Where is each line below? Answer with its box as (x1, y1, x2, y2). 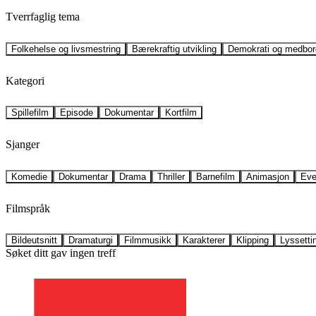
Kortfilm (165, 107, 197, 119)
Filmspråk (6, 202, 50, 214)
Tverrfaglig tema (6, 11, 80, 23)
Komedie (11, 171, 47, 182)
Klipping (236, 235, 269, 246)
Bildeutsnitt (11, 235, 57, 246)
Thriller (157, 171, 185, 182)
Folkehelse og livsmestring (11, 43, 121, 54)
